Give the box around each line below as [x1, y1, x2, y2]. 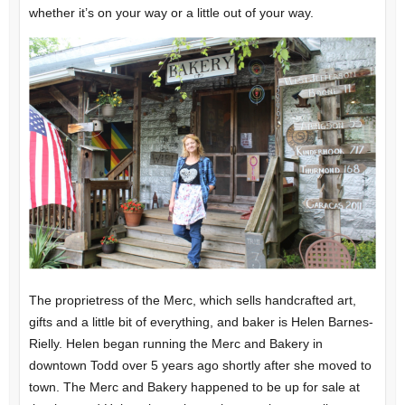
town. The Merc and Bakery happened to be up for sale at [28, 380, 360, 395]
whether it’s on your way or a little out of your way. [28, 5, 314, 21]
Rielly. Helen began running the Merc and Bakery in [28, 336, 323, 352]
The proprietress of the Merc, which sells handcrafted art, [28, 293, 356, 308]
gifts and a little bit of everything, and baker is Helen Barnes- [28, 315, 373, 330]
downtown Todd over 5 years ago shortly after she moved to [28, 358, 372, 373]
